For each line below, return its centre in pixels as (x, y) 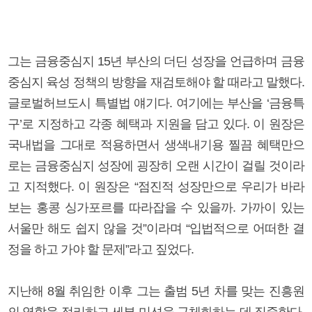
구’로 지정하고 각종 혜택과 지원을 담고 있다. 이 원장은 (156, 124)
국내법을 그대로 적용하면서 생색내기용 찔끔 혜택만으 (156, 145)
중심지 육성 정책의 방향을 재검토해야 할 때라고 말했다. (156, 82)
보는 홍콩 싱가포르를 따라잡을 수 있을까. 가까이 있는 (156, 207)
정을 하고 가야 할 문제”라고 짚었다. (101, 249)
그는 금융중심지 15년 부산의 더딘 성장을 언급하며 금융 (156, 61)
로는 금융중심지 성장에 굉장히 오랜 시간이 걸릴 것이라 (156, 165)
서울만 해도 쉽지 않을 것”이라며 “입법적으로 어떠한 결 (156, 228)
